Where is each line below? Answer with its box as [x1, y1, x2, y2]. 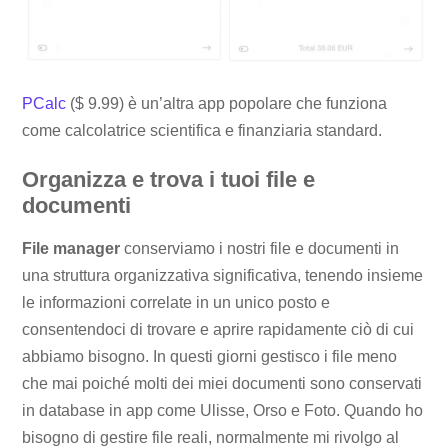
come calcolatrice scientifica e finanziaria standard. [22, 122, 383, 140]
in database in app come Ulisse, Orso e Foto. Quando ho [22, 402, 424, 420]
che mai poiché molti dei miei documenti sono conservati [22, 375, 423, 393]
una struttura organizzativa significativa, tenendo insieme [22, 267, 424, 285]
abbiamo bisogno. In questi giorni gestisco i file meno [22, 348, 398, 366]
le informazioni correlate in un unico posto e [22, 294, 331, 312]
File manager [22, 240, 121, 258]
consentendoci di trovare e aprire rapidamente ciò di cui [22, 321, 415, 339]
